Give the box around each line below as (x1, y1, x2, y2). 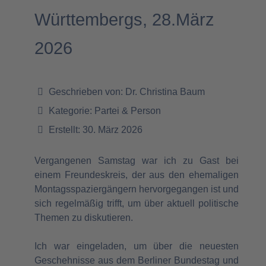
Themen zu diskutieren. (34, 213, 133, 223)
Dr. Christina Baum (125, 87, 205, 97)
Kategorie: (46, 106, 94, 116)
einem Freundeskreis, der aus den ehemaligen (34, 170, 239, 180)
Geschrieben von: (46, 87, 125, 97)
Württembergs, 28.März (34, 10, 214, 30)
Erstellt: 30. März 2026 (49, 125, 142, 135)
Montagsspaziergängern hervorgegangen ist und (34, 184, 239, 195)
